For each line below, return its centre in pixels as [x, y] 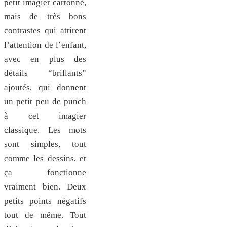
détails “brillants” [45, 73]
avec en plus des [45, 59]
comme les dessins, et [45, 158]
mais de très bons [45, 16]
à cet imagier [45, 116]
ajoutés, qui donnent [45, 87]
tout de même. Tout [45, 215]
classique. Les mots [45, 130]
